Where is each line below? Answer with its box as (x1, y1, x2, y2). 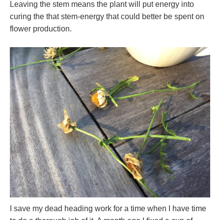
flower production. (10, 25, 72, 33)
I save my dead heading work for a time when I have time (10, 204, 206, 213)
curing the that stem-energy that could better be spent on (10, 12, 204, 21)
